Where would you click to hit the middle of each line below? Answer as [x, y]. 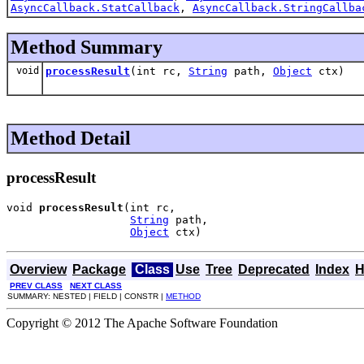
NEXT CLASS [96, 286]
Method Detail [71, 138]
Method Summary [87, 47]
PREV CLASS [36, 286]
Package [99, 270]
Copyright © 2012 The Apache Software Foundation [142, 323]
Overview [38, 270]
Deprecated [274, 270]
